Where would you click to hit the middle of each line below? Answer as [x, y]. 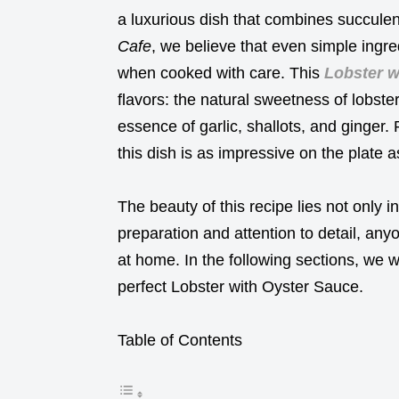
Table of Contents [180, 340]
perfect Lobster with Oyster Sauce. [240, 286]
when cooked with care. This [221, 73]
